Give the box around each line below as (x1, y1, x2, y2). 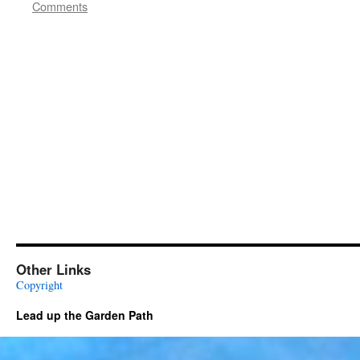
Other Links (16, 260, 91, 279)
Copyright (16, 277, 63, 292)
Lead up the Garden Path (16, 307, 153, 323)
